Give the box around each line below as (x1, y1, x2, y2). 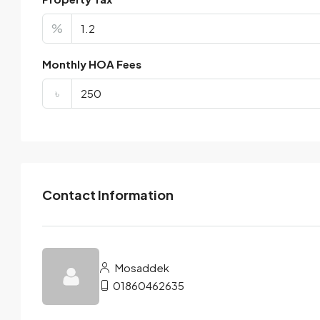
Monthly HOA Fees (42, 57, 141, 71)
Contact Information (42, 186, 174, 203)
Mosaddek (113, 261, 169, 274)
